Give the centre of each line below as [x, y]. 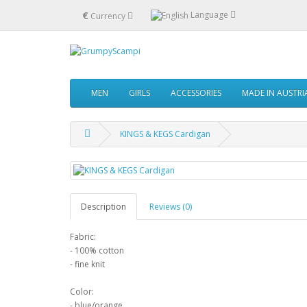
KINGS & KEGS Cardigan [165, 134]
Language [209, 14]
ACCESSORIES [196, 93]
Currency [108, 16]
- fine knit [87, 264]
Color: [82, 292]
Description [103, 207]
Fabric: [83, 237]
